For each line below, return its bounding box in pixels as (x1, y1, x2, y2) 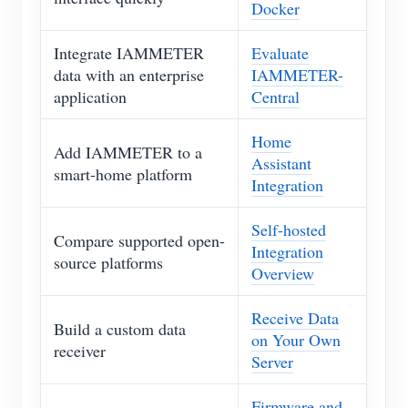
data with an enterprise (54, 64, 204, 87)
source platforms (54, 251, 163, 274)
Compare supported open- (54, 229, 225, 252)
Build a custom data (54, 318, 186, 341)
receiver (54, 340, 106, 362)
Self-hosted (251, 219, 326, 241)
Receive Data (251, 307, 339, 330)
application (54, 86, 127, 108)
